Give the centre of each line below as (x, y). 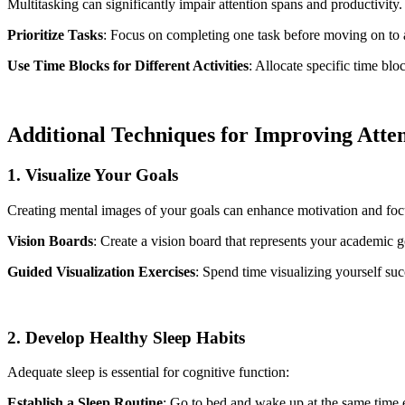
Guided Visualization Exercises (101, 271)
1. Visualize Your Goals (93, 175)
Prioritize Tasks (55, 35)
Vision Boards (50, 240)
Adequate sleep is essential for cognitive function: (148, 372)
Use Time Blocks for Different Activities (128, 66)
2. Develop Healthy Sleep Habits (126, 337)
